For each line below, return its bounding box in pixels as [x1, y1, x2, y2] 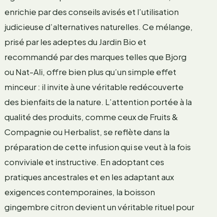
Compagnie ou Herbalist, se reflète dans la [4, 126, 170, 137]
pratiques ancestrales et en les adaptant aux [4, 171, 174, 182]
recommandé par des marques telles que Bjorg [4, 51, 186, 62]
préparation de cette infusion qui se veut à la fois [4, 141, 191, 152]
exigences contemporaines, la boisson [4, 186, 155, 197]
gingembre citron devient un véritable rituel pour [4, 201, 194, 212]
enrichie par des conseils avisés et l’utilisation [4, 6, 179, 17]
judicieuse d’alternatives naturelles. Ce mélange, [4, 21, 193, 32]
